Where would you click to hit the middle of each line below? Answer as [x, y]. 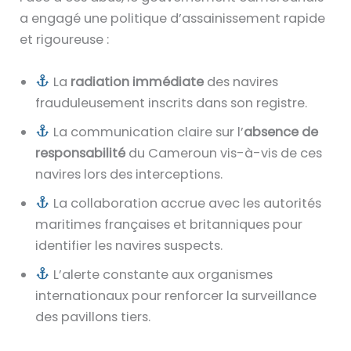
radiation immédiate [137, 81]
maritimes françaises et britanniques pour [169, 224]
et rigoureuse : [65, 40]
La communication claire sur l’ [147, 132]
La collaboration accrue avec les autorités [185, 203]
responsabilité [81, 153]
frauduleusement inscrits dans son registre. [172, 103]
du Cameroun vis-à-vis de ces [224, 153]
